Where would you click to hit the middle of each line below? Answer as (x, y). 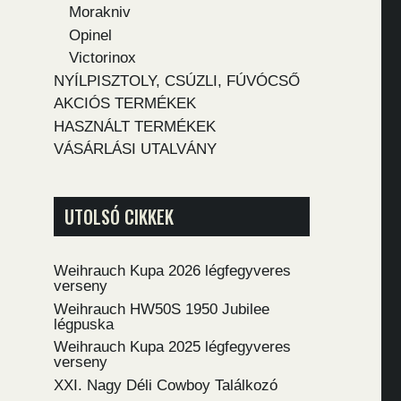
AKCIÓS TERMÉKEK (125, 103)
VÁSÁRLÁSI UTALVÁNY (135, 149)
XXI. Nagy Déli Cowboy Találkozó (166, 385)
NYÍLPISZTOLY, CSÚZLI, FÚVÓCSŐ (177, 81)
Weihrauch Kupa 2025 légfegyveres (172, 347)
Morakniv (100, 12)
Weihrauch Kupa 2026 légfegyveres (172, 271)
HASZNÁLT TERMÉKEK (135, 126)
